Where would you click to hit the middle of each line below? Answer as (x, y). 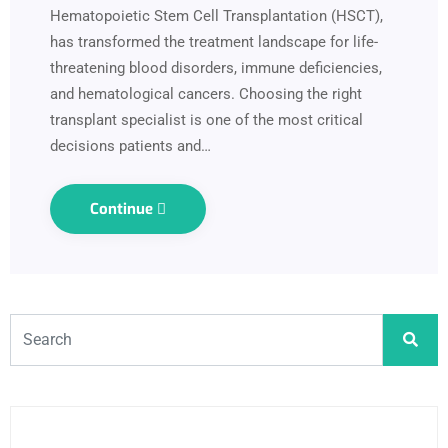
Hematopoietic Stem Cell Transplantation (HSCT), (216, 15)
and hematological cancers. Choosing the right (206, 93)
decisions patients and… (130, 145)
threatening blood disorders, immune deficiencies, (216, 67)
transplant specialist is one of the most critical (206, 119)
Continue (123, 208)
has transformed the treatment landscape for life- (214, 41)
